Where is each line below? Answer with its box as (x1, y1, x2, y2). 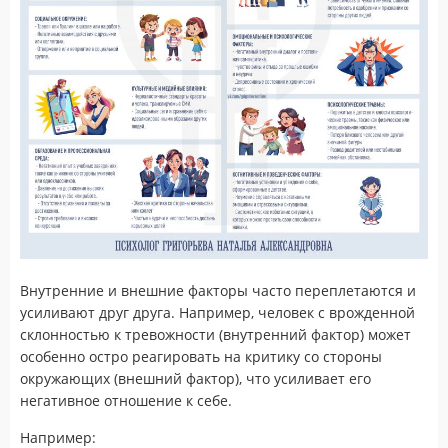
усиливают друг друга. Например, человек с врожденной (20, 302, 415, 322)
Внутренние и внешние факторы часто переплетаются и (20, 280, 416, 300)
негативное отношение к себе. (20, 390, 232, 410)
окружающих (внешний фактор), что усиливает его (20, 368, 371, 388)
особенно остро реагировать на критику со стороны (20, 346, 382, 366)
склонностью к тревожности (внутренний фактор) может (20, 324, 411, 344)
